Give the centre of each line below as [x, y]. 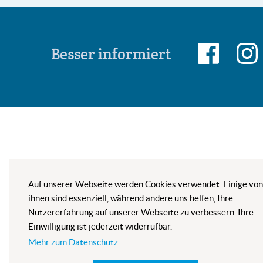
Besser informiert [111, 54]
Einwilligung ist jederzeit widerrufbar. [100, 227]
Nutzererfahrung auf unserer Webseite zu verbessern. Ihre [141, 213]
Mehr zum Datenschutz [73, 242]
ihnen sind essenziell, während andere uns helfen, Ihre [131, 198]
